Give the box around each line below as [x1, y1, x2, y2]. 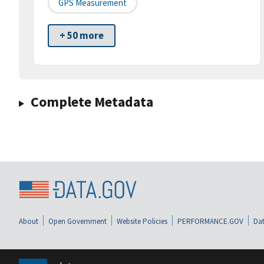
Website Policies [117, 216, 167, 226]
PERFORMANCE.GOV [177, 216, 243, 226]
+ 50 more [60, 29, 104, 42]
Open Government [48, 216, 107, 226]
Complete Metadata [30, 93, 153, 111]
